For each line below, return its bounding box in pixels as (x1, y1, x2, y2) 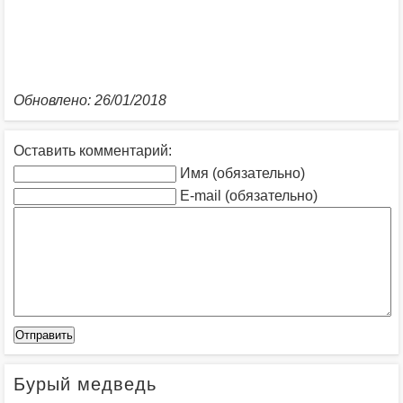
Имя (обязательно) (180, 166, 305, 182)
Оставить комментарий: (13, 143, 172, 159)
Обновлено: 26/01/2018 (13, 93, 166, 109)
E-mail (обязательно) (180, 188, 318, 204)
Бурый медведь (13, 374, 157, 395)
